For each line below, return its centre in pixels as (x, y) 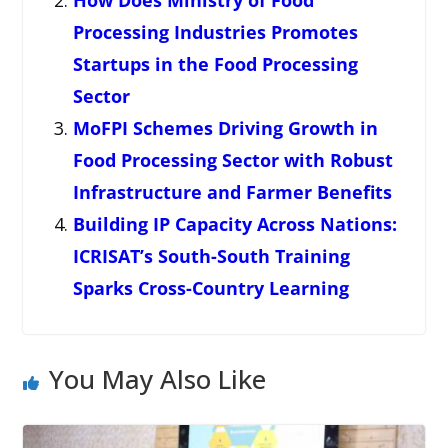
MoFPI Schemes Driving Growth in (225, 128)
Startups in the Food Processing (215, 64)
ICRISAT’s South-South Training (211, 256)
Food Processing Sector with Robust (232, 160)
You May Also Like (157, 379)
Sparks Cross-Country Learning (210, 288)
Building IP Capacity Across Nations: (234, 224)
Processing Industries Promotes (215, 32)
